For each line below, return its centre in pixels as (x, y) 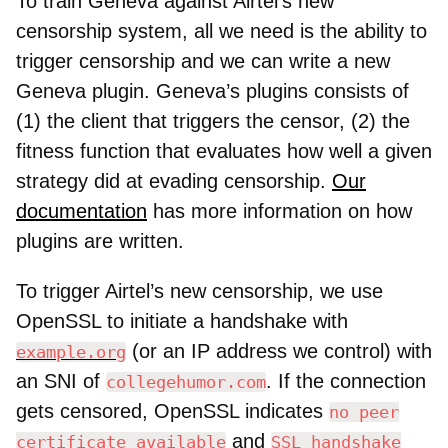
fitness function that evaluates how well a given (224, 150)
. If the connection (346, 380)
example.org (71, 351)
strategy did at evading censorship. (174, 180)
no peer (364, 411)
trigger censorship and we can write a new (203, 60)
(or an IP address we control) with (279, 350)
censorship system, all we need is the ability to (221, 30)
